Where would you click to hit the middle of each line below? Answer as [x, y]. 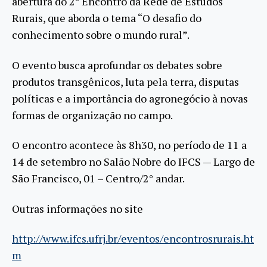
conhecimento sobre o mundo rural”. [101, 35]
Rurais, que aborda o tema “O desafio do [107, 18]
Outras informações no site [77, 208]
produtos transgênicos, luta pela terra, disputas [125, 81]
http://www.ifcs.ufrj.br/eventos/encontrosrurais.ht [133, 239]
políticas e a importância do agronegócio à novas [130, 98]
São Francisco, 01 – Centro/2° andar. [98, 178]
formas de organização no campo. [92, 115]
